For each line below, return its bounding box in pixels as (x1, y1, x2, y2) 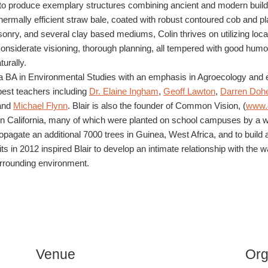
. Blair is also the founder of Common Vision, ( (68, 100, 246, 111)
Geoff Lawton (163, 86, 215, 96)
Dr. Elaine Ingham (89, 86, 159, 96)
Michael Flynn (13, 100, 68, 111)
